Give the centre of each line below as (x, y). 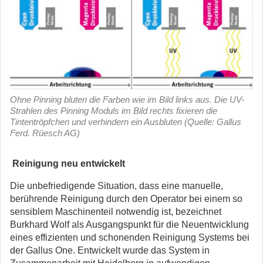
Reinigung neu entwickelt (69, 163)
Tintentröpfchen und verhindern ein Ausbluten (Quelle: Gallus (126, 122)
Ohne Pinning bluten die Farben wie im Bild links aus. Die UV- (127, 100)
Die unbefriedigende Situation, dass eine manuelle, (117, 186)
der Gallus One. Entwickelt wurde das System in (110, 250)
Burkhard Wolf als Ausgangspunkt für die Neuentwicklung (129, 225)
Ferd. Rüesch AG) (45, 133)
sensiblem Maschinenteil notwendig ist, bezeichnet (116, 212)
